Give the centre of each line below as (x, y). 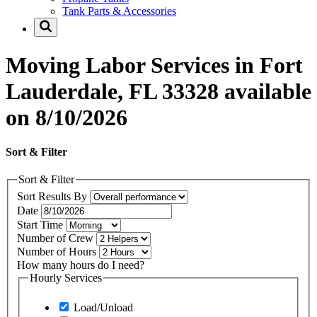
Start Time (41, 224)
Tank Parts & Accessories (119, 11)
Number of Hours (58, 251)
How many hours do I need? (81, 265)
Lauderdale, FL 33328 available (158, 91)
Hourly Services (66, 277)
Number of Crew (57, 238)
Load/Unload (102, 307)
